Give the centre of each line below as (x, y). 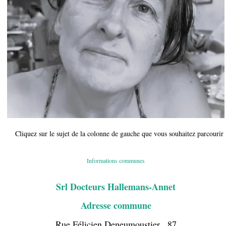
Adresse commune (116, 205)
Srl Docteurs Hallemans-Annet (116, 187)
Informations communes (116, 160)
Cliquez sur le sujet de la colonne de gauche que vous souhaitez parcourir (119, 133)
